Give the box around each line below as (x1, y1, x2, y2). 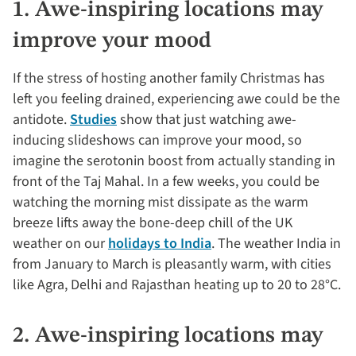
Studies (70, 109, 117, 130)
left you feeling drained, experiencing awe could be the (13, 88, 340, 109)
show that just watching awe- (117, 109, 296, 130)
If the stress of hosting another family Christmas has (13, 68, 325, 88)
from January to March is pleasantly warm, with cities (13, 253, 331, 274)
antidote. (13, 109, 70, 130)
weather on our (13, 233, 108, 253)
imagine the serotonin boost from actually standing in (13, 150, 335, 171)
